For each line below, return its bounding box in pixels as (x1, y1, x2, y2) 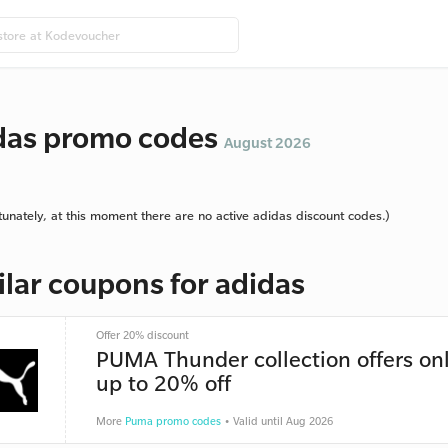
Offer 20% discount (95, 328, 189, 342)
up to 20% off (95, 368, 231, 397)
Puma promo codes (124, 414, 221, 428)
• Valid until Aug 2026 (220, 414, 333, 428)
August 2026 (223, 133, 311, 152)
